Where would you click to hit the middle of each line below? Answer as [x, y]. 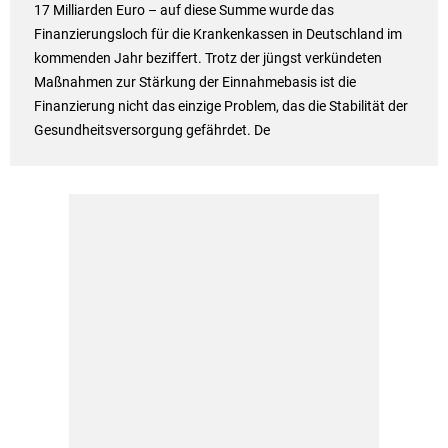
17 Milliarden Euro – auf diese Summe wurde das [183, 10]
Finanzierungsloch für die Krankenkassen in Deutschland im [217, 34]
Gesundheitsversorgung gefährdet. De [151, 130]
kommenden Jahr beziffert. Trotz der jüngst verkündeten [207, 58]
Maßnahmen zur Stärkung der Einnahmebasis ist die [194, 82]
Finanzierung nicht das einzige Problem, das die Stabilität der [220, 106]
